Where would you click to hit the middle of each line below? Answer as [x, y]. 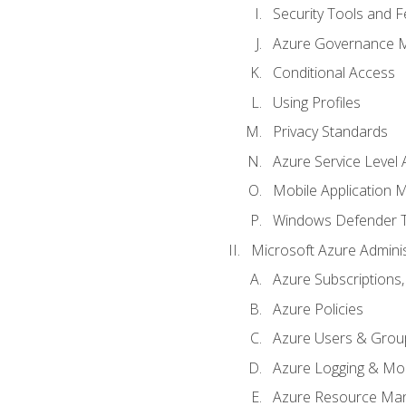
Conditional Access [333, 73]
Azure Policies [318, 309]
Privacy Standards [330, 132]
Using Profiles [316, 102]
